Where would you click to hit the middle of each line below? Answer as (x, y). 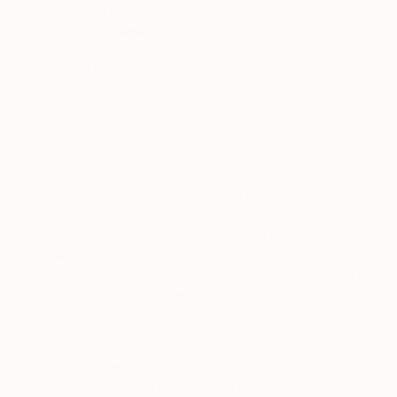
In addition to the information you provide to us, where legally (198, 65)
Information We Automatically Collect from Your (187, 12)
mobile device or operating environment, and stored (212, 216)
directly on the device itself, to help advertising (195, 235)
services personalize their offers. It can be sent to (203, 255)
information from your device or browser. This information (186, 104)
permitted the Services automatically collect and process (185, 85)
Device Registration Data (128, 157)
